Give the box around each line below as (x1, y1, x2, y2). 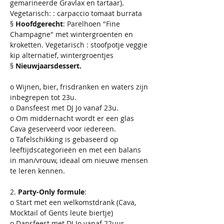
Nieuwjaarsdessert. (15, 61, 81, 70)
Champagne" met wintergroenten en (10, 29, 135, 39)
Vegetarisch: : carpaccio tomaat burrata (10, 8, 142, 18)
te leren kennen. (10, 166, 65, 175)
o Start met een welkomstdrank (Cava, (10, 197, 138, 207)
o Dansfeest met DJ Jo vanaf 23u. (10, 103, 118, 112)
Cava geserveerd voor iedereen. (10, 124, 116, 133)
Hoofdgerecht (15, 19, 63, 28)
